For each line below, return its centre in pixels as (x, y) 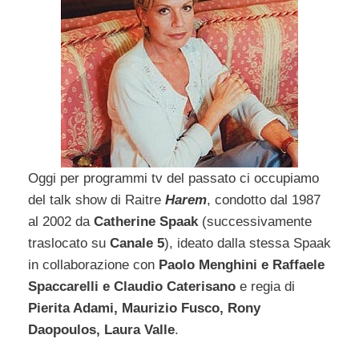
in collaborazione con (93, 265)
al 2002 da (61, 222)
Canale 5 (137, 244)
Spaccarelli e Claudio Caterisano (132, 287)
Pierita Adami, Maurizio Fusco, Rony (144, 309)
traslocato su (69, 244)
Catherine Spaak (148, 222)
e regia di (265, 287)
